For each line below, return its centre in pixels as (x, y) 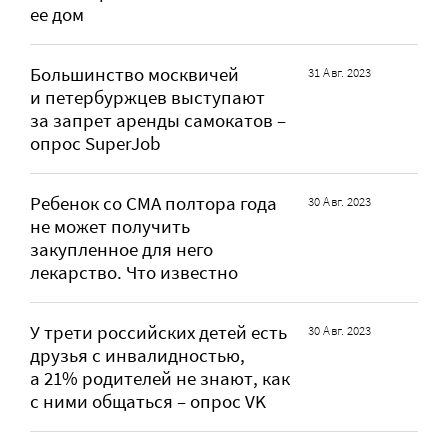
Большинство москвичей (134, 74)
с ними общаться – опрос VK (148, 401)
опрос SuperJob (95, 143)
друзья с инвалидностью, (137, 355)
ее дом (57, 14)
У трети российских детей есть (158, 332)
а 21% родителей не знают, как (160, 378)
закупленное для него (121, 249)
